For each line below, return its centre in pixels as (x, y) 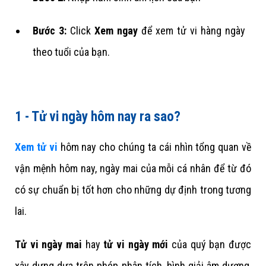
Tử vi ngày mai (48, 244)
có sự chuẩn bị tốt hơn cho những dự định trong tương (133, 189)
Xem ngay (116, 30)
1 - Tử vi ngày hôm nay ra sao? (98, 116)
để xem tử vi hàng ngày (191, 30)
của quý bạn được (210, 244)
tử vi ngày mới (136, 244)
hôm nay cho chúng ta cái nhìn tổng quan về (154, 147)
